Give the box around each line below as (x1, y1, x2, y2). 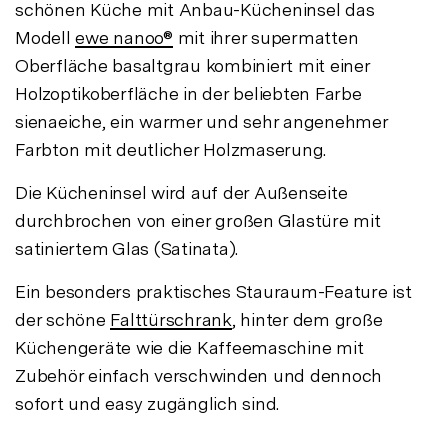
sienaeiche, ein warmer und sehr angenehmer (15, 110, 388, 132)
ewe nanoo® (75, 26, 173, 48)
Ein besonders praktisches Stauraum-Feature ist (15, 280, 412, 302)
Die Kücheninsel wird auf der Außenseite (15, 181, 348, 203)
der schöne (15, 308, 111, 330)
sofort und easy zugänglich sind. (15, 392, 279, 414)
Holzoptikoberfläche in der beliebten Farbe (15, 82, 362, 104)
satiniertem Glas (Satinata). (15, 237, 238, 259)
